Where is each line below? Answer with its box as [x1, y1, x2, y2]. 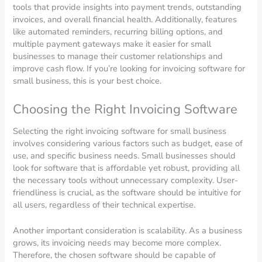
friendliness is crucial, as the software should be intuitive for [13, 186, 242, 198]
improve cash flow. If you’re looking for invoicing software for [13, 62, 246, 74]
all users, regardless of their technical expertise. [13, 198, 196, 211]
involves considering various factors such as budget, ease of [13, 137, 243, 149]
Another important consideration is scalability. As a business [13, 225, 243, 237]
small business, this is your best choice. [13, 74, 162, 87]
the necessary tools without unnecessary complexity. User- [13, 174, 239, 186]
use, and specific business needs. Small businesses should [13, 149, 236, 161]
